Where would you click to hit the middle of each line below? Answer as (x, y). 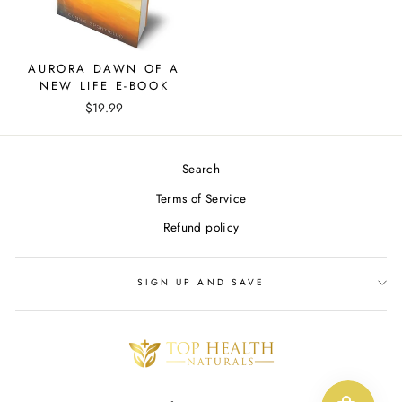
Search (201, 169)
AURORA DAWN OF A (105, 68)
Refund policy (201, 227)
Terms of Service (201, 198)
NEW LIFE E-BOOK (105, 85)
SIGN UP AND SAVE (201, 283)
